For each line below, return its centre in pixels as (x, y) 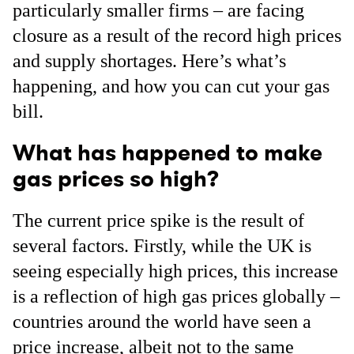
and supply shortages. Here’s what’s (149, 61)
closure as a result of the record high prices (177, 36)
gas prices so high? (116, 179)
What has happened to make (168, 153)
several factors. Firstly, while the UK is (162, 246)
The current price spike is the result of (158, 220)
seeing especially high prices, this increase (175, 271)
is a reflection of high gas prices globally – (176, 296)
